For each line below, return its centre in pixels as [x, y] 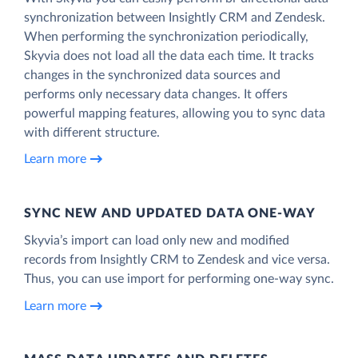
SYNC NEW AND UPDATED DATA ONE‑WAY [170, 213]
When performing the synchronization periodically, [166, 36]
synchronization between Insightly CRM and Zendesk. [175, 17]
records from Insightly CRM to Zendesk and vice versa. [177, 259]
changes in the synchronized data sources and [152, 75]
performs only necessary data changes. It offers [156, 94]
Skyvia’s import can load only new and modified [157, 240]
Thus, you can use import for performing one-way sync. [179, 278]
